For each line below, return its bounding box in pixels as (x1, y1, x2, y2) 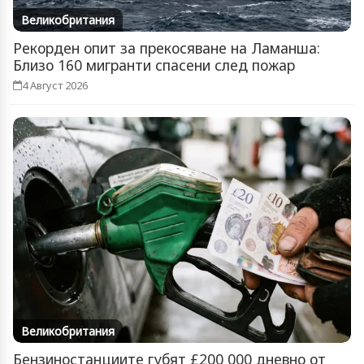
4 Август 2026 (22, 78, 88, 93)
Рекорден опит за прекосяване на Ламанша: (13, 38, 320, 58)
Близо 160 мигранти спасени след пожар (13, 55, 295, 76)
